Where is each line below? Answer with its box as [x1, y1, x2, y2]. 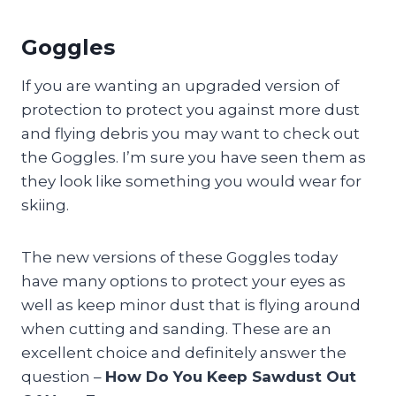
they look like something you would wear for [21, 171, 362, 190]
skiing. [21, 195, 69, 214]
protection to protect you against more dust [21, 100, 360, 118]
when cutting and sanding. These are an [21, 319, 331, 338]
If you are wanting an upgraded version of [21, 76, 339, 95]
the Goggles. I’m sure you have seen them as [21, 148, 366, 166]
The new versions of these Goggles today [21, 247, 338, 266]
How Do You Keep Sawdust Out [105, 367, 356, 385]
